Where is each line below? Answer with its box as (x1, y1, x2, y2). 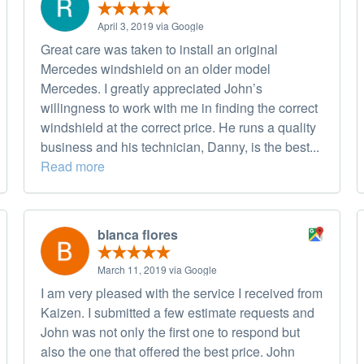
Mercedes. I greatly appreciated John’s (41, 79, 262, 98)
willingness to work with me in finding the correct (41, 98, 318, 118)
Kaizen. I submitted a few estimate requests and (41, 303, 314, 323)
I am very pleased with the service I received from (41, 284, 323, 303)
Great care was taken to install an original (41, 40, 278, 59)
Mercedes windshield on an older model (41, 59, 271, 79)
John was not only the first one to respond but (41, 323, 300, 342)
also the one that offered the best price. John (41, 342, 295, 362)
